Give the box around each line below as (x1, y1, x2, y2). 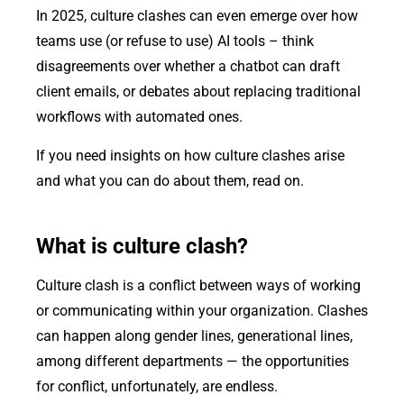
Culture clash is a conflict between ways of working (36, 277, 361, 295)
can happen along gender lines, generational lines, (36, 327, 353, 345)
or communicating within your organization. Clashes (36, 302, 368, 320)
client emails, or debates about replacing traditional (36, 83, 361, 101)
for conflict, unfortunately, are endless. (36, 378, 278, 396)
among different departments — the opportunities (36, 353, 349, 371)
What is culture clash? (36, 234, 248, 260)
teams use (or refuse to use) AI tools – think (36, 32, 314, 50)
